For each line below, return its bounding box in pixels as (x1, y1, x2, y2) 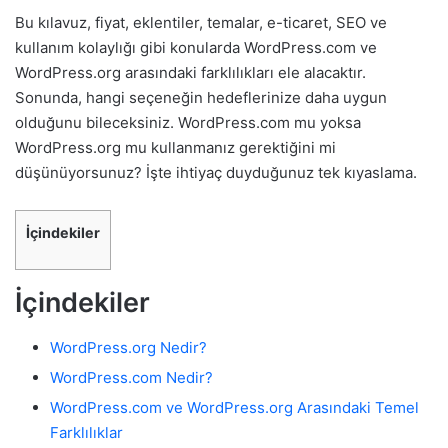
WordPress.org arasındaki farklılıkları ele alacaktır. (15, 62, 366, 82)
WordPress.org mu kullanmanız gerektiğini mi (15, 137, 336, 157)
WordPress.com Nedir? (50, 367, 213, 387)
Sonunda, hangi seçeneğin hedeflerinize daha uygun (15, 87, 387, 107)
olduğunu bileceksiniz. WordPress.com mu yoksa (15, 112, 361, 132)
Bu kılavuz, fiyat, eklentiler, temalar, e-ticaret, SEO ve (15, 12, 387, 32)
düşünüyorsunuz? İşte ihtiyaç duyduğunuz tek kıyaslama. (15, 162, 417, 182)
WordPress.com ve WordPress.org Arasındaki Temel (50, 397, 419, 417)
